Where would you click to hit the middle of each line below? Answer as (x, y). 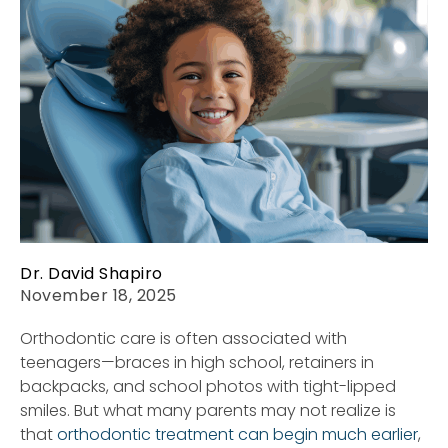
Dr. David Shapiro (91, 273)
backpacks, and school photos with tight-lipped (208, 386)
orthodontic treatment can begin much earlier (237, 434)
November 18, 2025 (98, 295)
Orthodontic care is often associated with (183, 338)
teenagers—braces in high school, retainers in (197, 362)
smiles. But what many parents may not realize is (208, 410)
